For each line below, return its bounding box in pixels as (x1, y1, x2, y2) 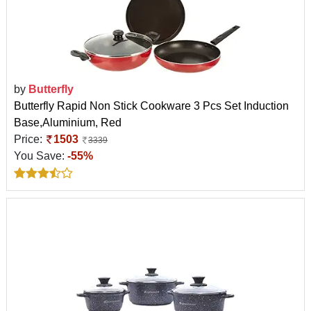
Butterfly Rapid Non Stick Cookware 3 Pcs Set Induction (14, 99, 289, 112)
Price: (14, 133, 45, 145)
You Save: (14, 149, 67, 162)
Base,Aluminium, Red (14, 116, 121, 128)
